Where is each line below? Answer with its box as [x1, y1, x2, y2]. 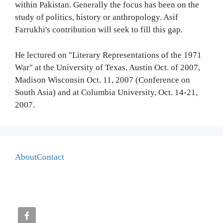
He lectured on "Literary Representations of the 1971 [15, 50, 202, 60]
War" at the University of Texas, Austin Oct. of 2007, [15, 62, 200, 72]
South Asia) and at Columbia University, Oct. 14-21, [15, 87, 198, 97]
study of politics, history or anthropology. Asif [15, 12, 178, 22]
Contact [37, 152, 64, 162]
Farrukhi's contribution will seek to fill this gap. [15, 25, 183, 34]
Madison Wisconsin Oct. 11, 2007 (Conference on [15, 75, 190, 85]
